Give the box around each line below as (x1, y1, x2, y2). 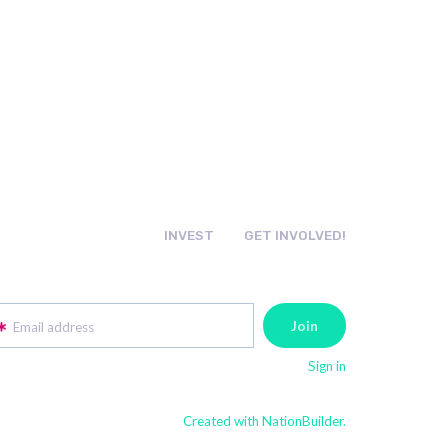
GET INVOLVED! (243, 227, 346, 244)
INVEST (163, 227, 214, 244)
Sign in (307, 358, 346, 375)
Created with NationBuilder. (182, 413, 346, 430)
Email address (12, 318, 94, 335)
